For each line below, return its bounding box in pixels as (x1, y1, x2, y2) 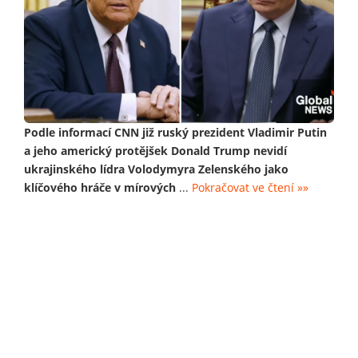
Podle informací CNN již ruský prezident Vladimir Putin (24, 125, 327, 141)
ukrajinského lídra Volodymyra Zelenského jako (24, 161, 288, 177)
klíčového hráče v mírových (24, 180, 176, 196)
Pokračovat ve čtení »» (192, 180, 308, 196)
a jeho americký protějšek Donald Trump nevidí (24, 143, 287, 159)
